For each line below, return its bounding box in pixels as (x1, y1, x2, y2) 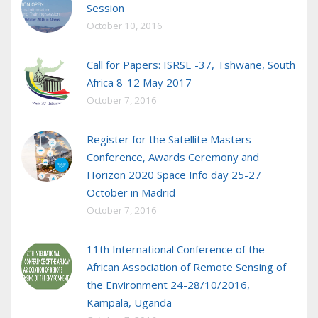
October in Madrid (87, 185, 175, 200)
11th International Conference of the (87, 242, 265, 257)
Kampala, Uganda (87, 295, 172, 310)
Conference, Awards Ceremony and (87, 150, 259, 165)
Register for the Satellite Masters (87, 132, 251, 147)
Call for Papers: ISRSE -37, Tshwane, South (87, 57, 295, 72)
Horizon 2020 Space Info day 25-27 (87, 168, 261, 182)
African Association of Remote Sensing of (87, 260, 286, 275)
